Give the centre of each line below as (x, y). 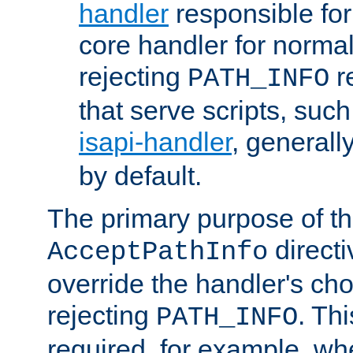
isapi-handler (155, 142)
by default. (140, 176)
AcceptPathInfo (158, 253)
